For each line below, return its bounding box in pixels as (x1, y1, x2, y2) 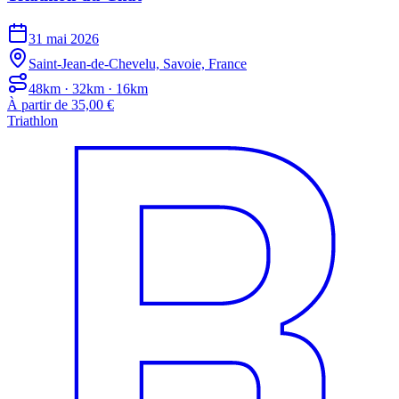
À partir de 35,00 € (7, 96, 114, 112)
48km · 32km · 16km (28, 80, 148, 96)
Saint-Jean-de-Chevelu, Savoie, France (28, 55, 247, 71)
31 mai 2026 (28, 30, 99, 46)
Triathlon (7, 112, 58, 128)
